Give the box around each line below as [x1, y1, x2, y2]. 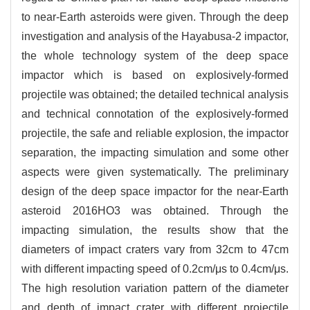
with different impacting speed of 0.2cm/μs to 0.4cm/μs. [21, 263, 289, 275]
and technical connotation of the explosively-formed [21, 108, 289, 120]
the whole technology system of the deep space [21, 50, 289, 62]
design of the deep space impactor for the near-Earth [21, 185, 289, 198]
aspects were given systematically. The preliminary [21, 166, 289, 179]
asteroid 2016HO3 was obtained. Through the [21, 205, 289, 217]
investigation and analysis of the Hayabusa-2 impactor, [21, 30, 289, 43]
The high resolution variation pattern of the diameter [21, 282, 289, 295]
